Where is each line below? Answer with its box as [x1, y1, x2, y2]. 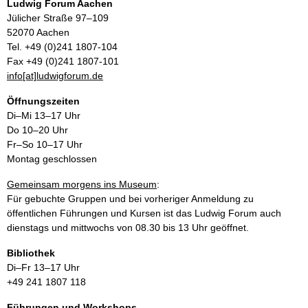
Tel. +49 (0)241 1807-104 [7, 41, 118, 52]
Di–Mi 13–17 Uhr [7, 109, 80, 121]
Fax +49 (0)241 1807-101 [7, 55, 119, 67]
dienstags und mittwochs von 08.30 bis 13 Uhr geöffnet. [7, 221, 249, 233]
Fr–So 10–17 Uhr [7, 138, 82, 150]
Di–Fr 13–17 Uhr [7, 261, 80, 273]
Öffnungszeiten [7, 95, 80, 107]
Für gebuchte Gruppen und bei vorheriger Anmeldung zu [7, 192, 254, 204]
